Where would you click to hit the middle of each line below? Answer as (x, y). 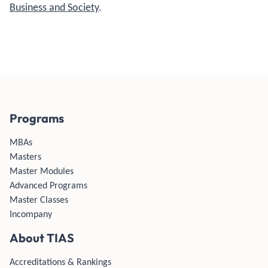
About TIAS (42, 238)
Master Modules (42, 171)
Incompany (31, 214)
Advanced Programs (48, 185)
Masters (25, 156)
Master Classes (39, 200)
